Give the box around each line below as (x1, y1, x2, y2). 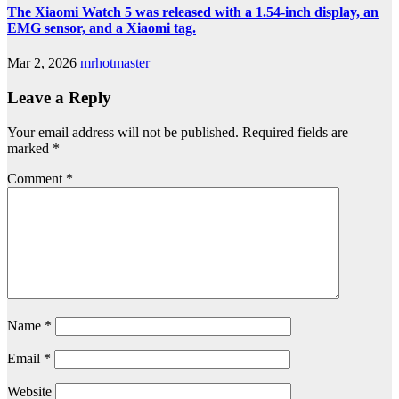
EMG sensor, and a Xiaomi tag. (7, 20, 196, 37)
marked (7, 140, 53, 156)
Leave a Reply (7, 88, 111, 108)
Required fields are (242, 124, 348, 140)
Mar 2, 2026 (7, 55, 77, 71)
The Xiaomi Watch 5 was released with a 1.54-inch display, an (7, 4, 379, 20)
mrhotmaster (80, 55, 150, 71)
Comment (7, 170, 66, 186)
